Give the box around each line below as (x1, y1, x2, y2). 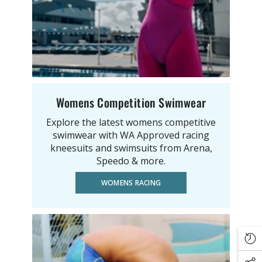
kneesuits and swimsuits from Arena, (50, 141, 212, 154)
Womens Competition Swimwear (56, 93, 206, 111)
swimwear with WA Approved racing (53, 128, 209, 142)
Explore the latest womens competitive (46, 115, 216, 129)
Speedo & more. (96, 154, 166, 167)
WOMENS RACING (101, 177, 161, 188)
